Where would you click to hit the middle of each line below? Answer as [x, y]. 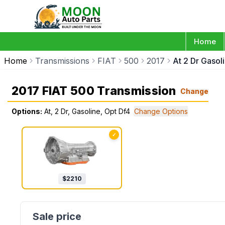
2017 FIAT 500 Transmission [94, 91]
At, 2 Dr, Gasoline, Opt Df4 [87, 111]
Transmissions [62, 61]
